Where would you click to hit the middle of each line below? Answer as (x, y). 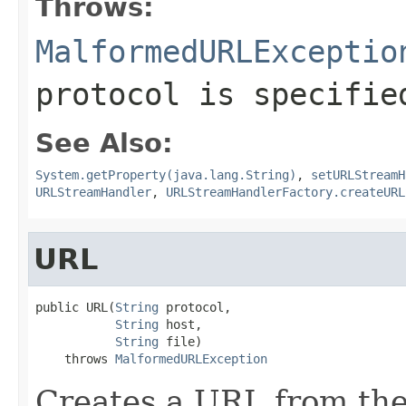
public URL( (75, 307)
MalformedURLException (191, 358)
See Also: (104, 143)
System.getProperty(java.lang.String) (166, 174)
